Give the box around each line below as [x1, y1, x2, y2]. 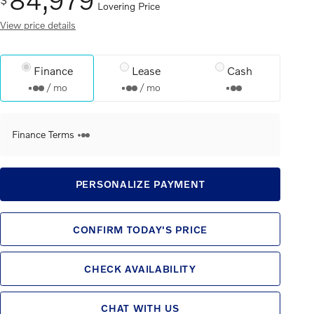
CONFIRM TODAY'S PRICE [73, 223, 207, 235]
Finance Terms [12, 128, 74, 140]
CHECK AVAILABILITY [84, 263, 196, 275]
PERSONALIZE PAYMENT [75, 178, 205, 191]
